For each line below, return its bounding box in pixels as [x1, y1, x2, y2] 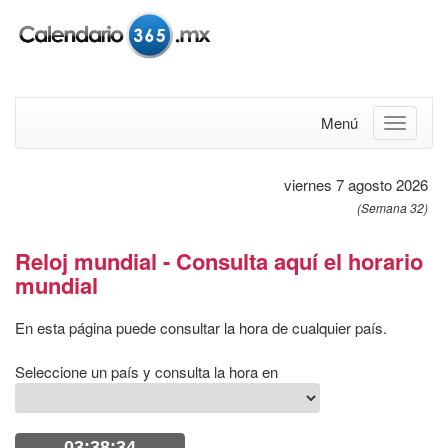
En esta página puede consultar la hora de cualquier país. [15, 317, 387, 338]
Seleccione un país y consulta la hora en [15, 361, 282, 382]
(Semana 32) [357, 199, 428, 216]
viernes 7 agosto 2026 [284, 174, 428, 195]
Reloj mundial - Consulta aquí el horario [15, 245, 423, 277]
